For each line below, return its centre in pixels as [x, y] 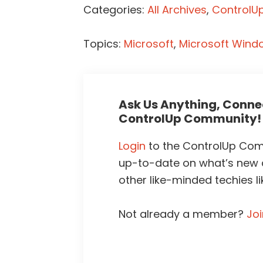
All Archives [177, 10]
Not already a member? [183, 214]
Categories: [115, 10]
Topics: [104, 44]
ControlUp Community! [190, 119]
